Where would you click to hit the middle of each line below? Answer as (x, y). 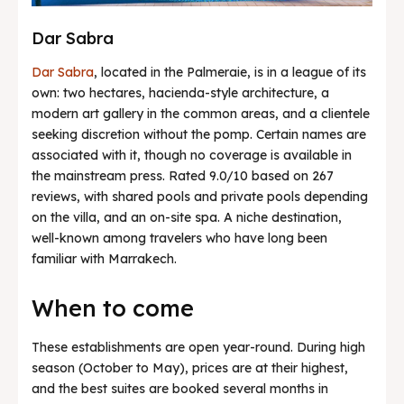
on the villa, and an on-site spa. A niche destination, (187, 217)
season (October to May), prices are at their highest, (190, 367)
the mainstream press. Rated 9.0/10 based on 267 (183, 175)
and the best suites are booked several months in (180, 388)
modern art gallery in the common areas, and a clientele (201, 113)
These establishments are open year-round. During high (198, 347)
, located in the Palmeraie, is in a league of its (230, 72)
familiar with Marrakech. (104, 258)
